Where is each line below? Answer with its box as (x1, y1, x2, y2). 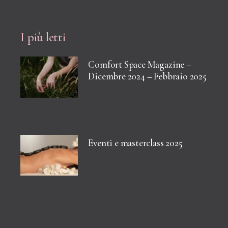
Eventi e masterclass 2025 (88, 136, 183, 149)
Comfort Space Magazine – (88, 59, 191, 71)
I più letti (20, 30, 66, 45)
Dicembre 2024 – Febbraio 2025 (88, 70, 207, 82)
